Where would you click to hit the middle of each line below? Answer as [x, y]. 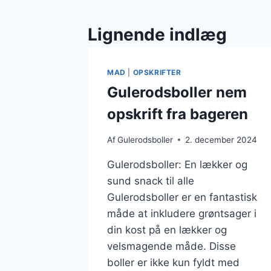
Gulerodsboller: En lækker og [177, 164]
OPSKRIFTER [157, 73]
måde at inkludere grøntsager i [182, 213]
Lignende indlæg [157, 35]
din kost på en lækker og [167, 230]
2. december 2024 [221, 139]
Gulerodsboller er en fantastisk [182, 197]
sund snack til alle [151, 181]
